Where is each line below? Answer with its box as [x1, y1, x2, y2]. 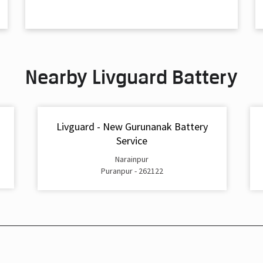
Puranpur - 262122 [100, 165, 163, 176]
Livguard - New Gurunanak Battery [56, 120, 208, 134]
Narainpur [115, 153, 149, 164]
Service [116, 134, 147, 148]
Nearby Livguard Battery [25, 65, 238, 89]
